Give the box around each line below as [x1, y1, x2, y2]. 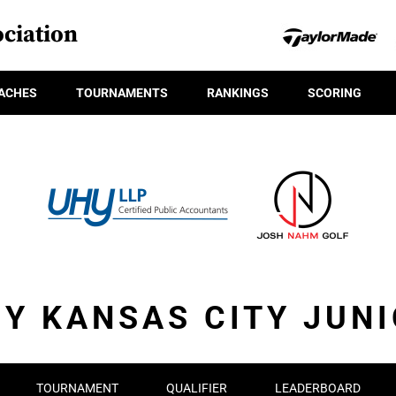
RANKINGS [207, 85, 269, 100]
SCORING [308, 85, 362, 100]
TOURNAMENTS [76, 85, 168, 100]
